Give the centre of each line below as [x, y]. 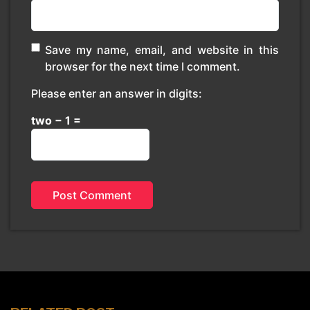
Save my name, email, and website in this [162, 50]
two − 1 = [56, 120]
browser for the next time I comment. [143, 66]
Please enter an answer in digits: [117, 93]
